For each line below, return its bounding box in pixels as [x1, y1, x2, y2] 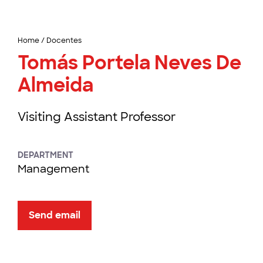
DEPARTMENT [18, 150, 73, 160]
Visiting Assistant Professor [18, 109, 176, 124]
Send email [29, 209, 80, 221]
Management [18, 162, 89, 176]
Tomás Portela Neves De [18, 50, 241, 75]
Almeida [18, 73, 93, 97]
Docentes [46, 36, 82, 45]
